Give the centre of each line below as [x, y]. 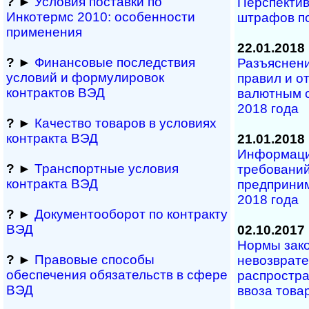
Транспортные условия [107, 169]
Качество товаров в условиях [126, 123]
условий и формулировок [85, 78]
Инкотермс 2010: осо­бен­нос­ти [101, 17]
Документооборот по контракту [131, 214]
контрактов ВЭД [56, 93]
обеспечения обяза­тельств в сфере [117, 275]
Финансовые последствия [115, 62]
